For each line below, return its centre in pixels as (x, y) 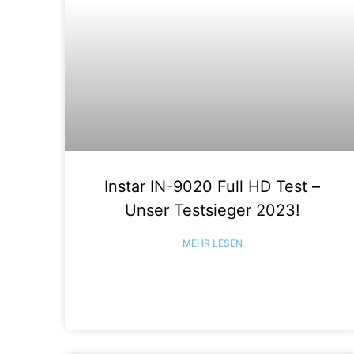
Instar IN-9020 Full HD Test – (213, 186)
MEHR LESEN (212, 243)
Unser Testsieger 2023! (212, 210)
